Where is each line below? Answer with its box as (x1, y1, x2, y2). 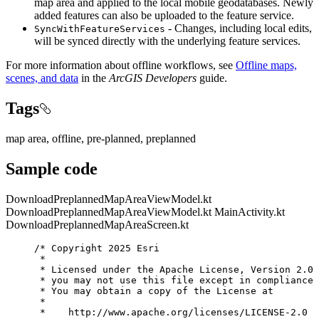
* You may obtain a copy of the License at (40, 285, 273, 296)
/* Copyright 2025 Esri (34, 242, 159, 253)
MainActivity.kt (214, 205, 285, 218)
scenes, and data (6, 72, 78, 85)
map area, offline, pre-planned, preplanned (6, 132, 196, 145)
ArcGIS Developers (109, 72, 197, 85)
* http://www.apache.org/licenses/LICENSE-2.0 (40, 306, 308, 318)
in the (78, 72, 109, 85)
